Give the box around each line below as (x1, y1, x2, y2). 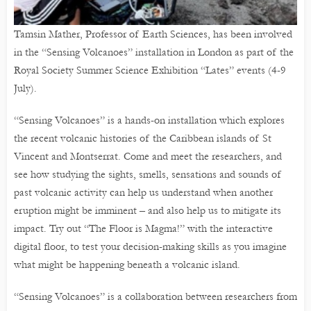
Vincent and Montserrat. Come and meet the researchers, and (14, 150, 282, 163)
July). (14, 82, 37, 95)
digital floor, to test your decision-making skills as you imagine (14, 240, 287, 253)
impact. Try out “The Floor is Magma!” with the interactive (14, 222, 273, 235)
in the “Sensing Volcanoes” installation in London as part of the (14, 46, 294, 59)
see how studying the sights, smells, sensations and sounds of (14, 168, 282, 181)
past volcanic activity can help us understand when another (14, 186, 273, 199)
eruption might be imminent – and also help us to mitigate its (14, 204, 281, 217)
